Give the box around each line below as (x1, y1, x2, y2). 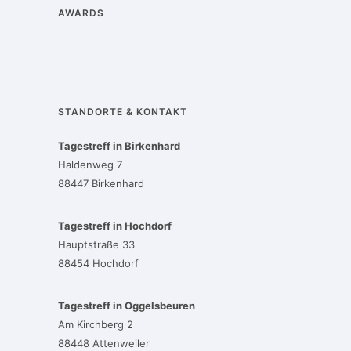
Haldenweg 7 (58, 158, 122, 171)
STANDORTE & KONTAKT (58, 106, 187, 118)
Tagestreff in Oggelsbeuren (58, 299, 195, 312)
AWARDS (58, 7, 104, 19)
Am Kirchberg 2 (58, 318, 133, 331)
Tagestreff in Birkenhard (58, 139, 180, 152)
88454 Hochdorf (58, 257, 139, 270)
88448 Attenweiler (58, 337, 150, 349)
